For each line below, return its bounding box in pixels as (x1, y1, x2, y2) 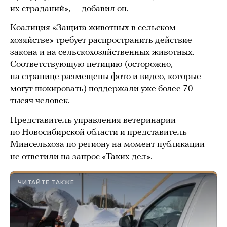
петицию (87, 60, 123, 70)
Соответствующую (10, 60, 87, 70)
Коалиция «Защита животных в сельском (10, 23, 176, 33)
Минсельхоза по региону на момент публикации (10, 140, 205, 150)
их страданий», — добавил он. (10, 4, 129, 14)
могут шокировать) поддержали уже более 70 (10, 84, 193, 94)
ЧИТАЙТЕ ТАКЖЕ (18, 179, 74, 186)
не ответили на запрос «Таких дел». (10, 152, 153, 162)
